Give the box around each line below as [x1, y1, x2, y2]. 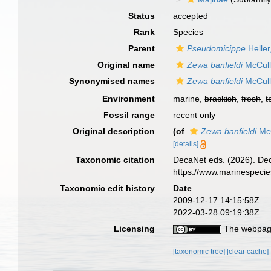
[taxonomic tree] [173, 247, 227, 256]
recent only [173, 110, 216, 120]
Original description [73, 126, 155, 136]
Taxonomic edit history [60, 183, 155, 193]
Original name [97, 60, 155, 70]
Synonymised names [69, 76, 155, 86]
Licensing [114, 224, 155, 233]
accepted [173, 11, 209, 21]
